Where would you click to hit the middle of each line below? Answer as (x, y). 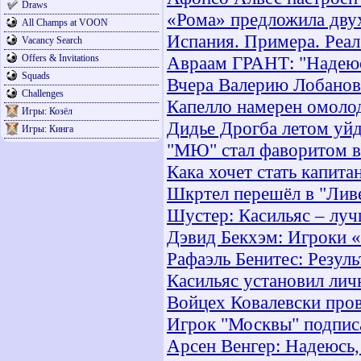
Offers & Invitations (60, 58)
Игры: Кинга (48, 129)
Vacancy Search (52, 40)
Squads (36, 76)
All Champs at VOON (65, 23)
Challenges (43, 93)
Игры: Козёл (47, 111)
